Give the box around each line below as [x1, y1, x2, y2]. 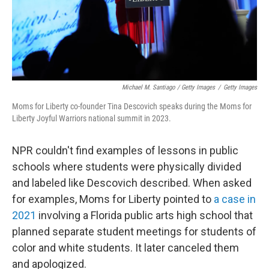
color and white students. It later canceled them [12, 241, 239, 254]
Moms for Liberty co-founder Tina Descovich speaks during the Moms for [12, 101, 252, 111]
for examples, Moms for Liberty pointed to [12, 193, 214, 205]
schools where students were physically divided [12, 160, 241, 173]
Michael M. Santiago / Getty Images [122, 83, 215, 91]
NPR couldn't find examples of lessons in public [12, 144, 238, 157]
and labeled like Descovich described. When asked [12, 177, 252, 189]
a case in [214, 193, 256, 205]
